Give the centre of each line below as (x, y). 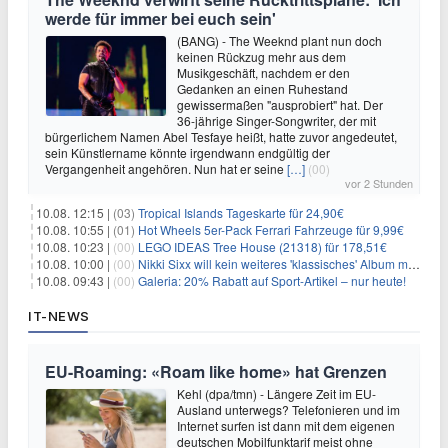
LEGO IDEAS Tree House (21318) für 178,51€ (262, 246)
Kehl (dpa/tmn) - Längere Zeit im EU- (276, 393)
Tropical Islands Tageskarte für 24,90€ (241, 212)
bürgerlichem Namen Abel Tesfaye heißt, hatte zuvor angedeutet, (221, 136)
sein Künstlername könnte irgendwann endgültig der (187, 152)
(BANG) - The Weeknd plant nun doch (279, 40)
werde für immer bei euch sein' (160, 18)
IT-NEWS (59, 315)
